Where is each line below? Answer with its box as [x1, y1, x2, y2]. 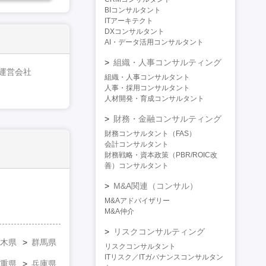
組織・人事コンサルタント [104, 73, 190, 82]
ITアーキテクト [104, 17, 153, 26]
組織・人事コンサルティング [113, 58, 221, 68]
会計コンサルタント [104, 140, 169, 149]
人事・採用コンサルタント [104, 84, 190, 93]
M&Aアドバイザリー [104, 197, 170, 205]
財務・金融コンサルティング [113, 114, 221, 124]
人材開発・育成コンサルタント [104, 94, 204, 103]
